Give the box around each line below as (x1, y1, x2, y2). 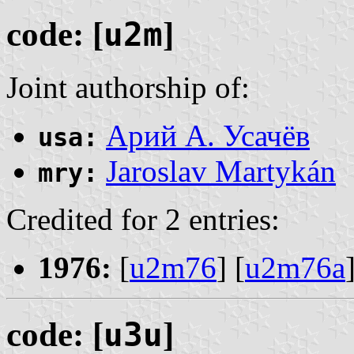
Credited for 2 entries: (6, 202, 280, 237)
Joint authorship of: (6, 70, 250, 105)
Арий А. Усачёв (106, 119, 310, 153)
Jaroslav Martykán (106, 154, 336, 189)
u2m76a (245, 250, 345, 285)
